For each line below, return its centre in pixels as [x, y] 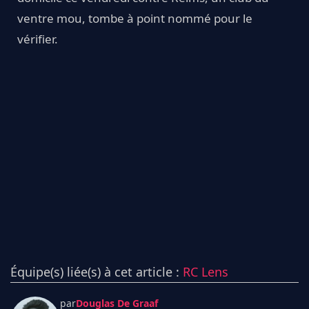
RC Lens [206, 271]
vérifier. [38, 39]
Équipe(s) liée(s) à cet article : [97, 271]
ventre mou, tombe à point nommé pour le [135, 18]
